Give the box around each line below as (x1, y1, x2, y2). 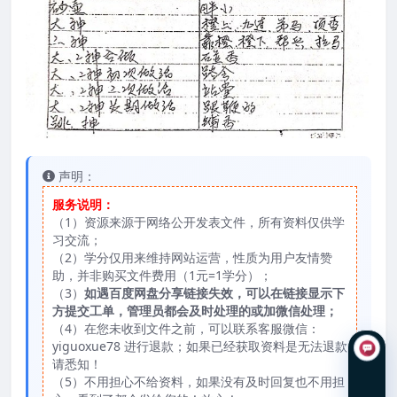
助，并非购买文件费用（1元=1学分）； (52, 266, 272, 284)
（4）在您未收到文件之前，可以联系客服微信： (52, 319, 320, 337)
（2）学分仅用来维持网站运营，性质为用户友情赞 (52, 248, 332, 266)
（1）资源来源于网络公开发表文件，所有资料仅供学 (52, 213, 345, 230)
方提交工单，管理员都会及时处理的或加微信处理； (52, 301, 338, 319)
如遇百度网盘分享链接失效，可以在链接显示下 (84, 284, 345, 301)
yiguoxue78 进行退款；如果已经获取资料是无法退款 (52, 337, 347, 354)
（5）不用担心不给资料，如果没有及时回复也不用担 (52, 372, 345, 390)
